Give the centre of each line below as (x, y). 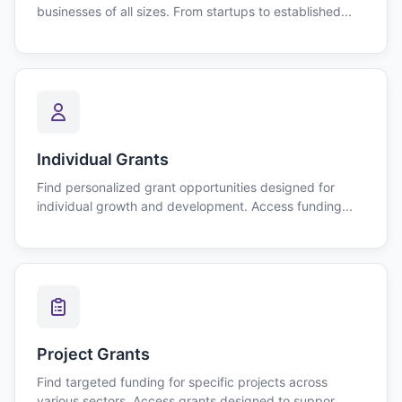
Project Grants (93, 354)
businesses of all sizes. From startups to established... (194, 11)
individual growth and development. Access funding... (195, 206)
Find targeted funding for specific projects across (182, 382)
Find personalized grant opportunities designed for (186, 187)
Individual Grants (103, 159)
